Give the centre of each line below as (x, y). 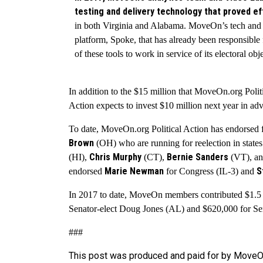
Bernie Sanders (198, 157)
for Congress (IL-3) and (210, 171)
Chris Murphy (115, 157)
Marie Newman (134, 171)
